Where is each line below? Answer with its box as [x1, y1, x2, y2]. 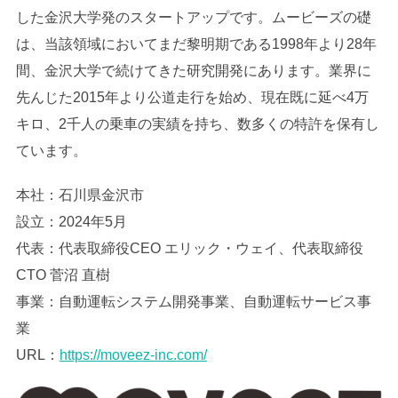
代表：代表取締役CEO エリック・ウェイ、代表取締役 [15, 241, 363, 257]
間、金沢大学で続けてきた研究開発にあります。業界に [15, 63, 371, 79]
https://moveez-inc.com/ [59, 347, 207, 363]
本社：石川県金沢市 [15, 187, 144, 203]
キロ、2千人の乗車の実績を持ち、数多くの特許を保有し [15, 116, 379, 132]
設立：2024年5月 [15, 214, 127, 230]
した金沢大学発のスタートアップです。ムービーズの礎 [15, 10, 371, 26]
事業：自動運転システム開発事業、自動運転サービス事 [15, 294, 371, 310]
